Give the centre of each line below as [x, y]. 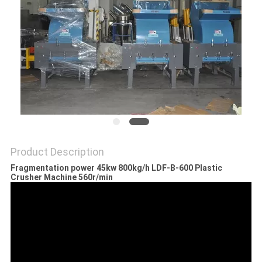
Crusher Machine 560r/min [61, 177]
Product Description [57, 152]
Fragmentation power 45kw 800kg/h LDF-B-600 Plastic [116, 168]
